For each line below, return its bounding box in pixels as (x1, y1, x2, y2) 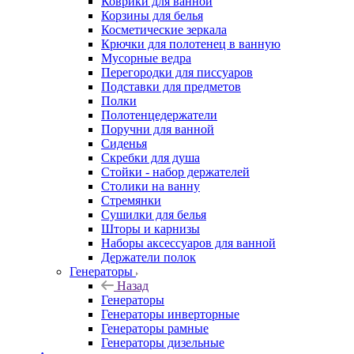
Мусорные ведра (101, 51, 191, 65)
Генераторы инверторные (101, 307, 239, 321)
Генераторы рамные (101, 321, 209, 335)
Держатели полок (101, 250, 196, 264)
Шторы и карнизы (101, 221, 200, 235)
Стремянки (101, 193, 161, 207)
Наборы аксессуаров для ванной (101, 235, 276, 250)
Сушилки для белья (101, 207, 206, 221)
